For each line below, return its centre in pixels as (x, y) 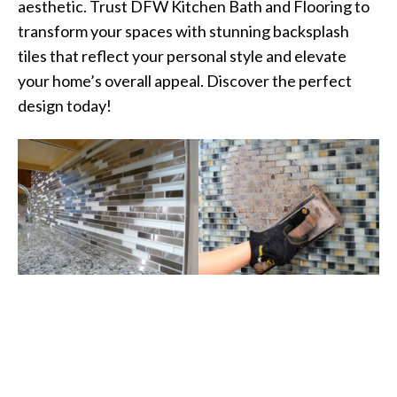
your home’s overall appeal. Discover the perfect (185, 80)
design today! (65, 105)
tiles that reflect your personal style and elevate (182, 55)
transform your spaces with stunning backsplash (183, 31)
